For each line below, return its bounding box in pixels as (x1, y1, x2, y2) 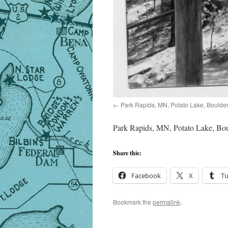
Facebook (131, 171, 161, 181)
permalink (153, 197, 180, 207)
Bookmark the (113, 197, 153, 207)
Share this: (113, 149, 141, 158)
